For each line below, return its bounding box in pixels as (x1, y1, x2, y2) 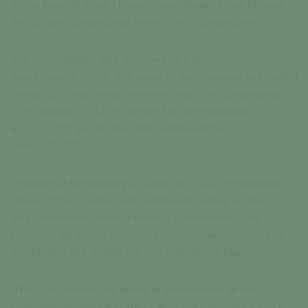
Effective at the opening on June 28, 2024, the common (10, 176, 281, 191)
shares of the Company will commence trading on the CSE (10, 193, 287, 208)
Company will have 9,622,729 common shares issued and (10, 228, 283, 243)
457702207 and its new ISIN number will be (10, 121, 223, 136)
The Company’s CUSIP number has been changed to (10, 104, 262, 119)
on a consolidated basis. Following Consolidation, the (10, 210, 259, 225)
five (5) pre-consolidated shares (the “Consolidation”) (10, 14, 269, 30)
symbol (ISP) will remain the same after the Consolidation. (10, 87, 285, 102)
